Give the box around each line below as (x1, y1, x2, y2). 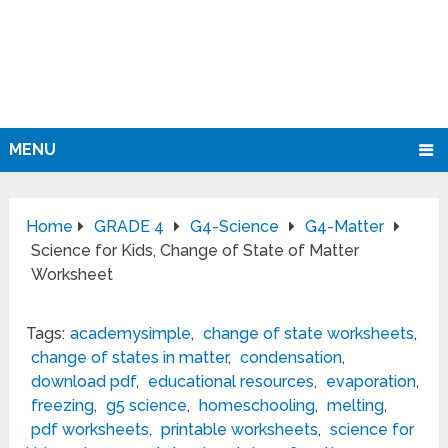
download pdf (31, 372, 137, 392)
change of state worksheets (203, 324, 415, 344)
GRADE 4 (94, 217, 165, 237)
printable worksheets (161, 420, 319, 440)
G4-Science (190, 217, 280, 237)
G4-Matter (305, 217, 385, 237)
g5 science (106, 396, 188, 416)
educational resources (148, 372, 315, 392)
